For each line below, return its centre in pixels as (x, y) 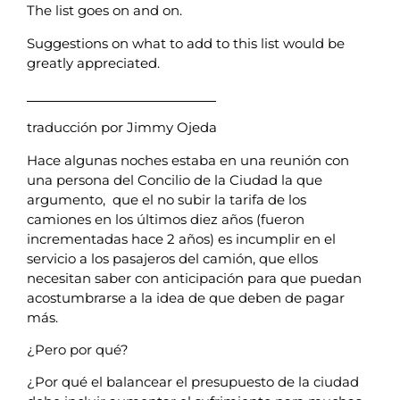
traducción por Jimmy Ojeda (122, 128)
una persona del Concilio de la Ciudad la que (175, 179)
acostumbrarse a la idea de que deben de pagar (186, 297)
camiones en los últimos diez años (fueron (166, 219)
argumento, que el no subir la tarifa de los (167, 199)
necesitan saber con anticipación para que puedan (194, 278)
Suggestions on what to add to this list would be (186, 43)
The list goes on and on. (104, 11)
